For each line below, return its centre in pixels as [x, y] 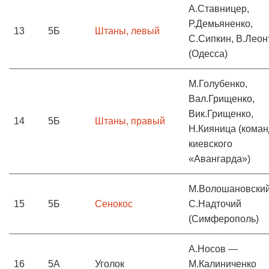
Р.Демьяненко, [221, 24]
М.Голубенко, [218, 84]
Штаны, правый [130, 121]
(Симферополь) [224, 219]
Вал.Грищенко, [222, 99]
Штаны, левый [127, 31]
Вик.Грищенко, [221, 114]
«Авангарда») [219, 159]
